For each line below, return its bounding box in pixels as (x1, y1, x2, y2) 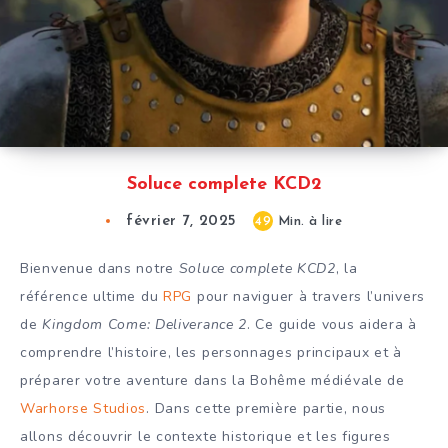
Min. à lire (273, 215, 342, 229)
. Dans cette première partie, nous (146, 399, 387, 419)
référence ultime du (20, 287, 163, 307)
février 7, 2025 (126, 214, 237, 230)
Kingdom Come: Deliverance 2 (42, 315, 248, 335)
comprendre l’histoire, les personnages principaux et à (20, 343, 402, 363)
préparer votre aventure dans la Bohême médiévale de (20, 371, 405, 391)
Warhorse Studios (20, 399, 147, 419)
